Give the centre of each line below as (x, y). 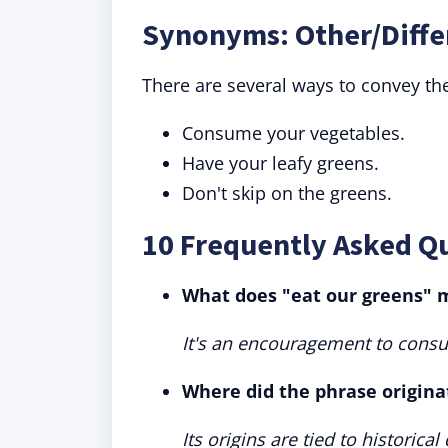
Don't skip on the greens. (287, 193)
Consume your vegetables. (293, 133)
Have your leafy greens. (280, 163)
